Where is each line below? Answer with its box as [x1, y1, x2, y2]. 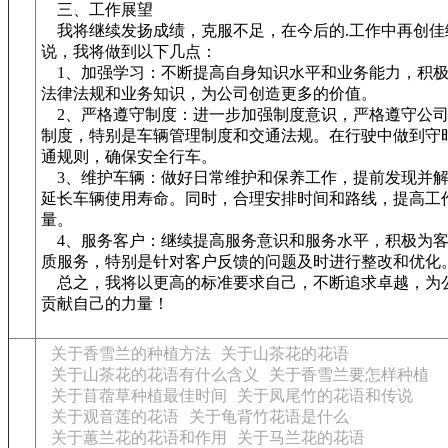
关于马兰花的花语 [237, 429, 365, 446]
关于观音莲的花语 [51, 408, 179, 425]
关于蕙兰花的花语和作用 [51, 429, 227, 446]
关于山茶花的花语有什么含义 [51, 366, 259, 383]
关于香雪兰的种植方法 [51, 345, 211, 362]
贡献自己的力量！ [41, 295, 169, 312]
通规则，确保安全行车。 [41, 148, 217, 165]
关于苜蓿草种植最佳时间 [51, 387, 227, 404]
